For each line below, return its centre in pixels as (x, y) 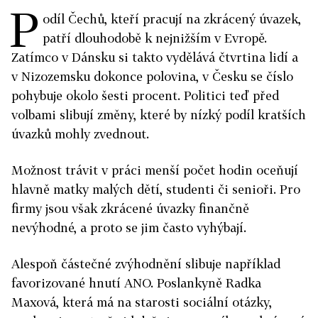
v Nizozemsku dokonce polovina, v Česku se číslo (152, 76)
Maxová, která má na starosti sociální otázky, (142, 302)
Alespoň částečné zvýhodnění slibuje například (146, 264)
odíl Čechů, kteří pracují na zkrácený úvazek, (172, 19)
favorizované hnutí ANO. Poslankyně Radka (136, 283)
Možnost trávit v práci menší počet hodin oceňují (155, 170)
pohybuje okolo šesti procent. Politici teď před (145, 95)
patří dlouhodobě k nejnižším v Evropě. (155, 38)
